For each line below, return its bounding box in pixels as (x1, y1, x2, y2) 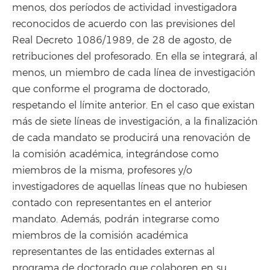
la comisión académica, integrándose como (12, 148, 219, 160)
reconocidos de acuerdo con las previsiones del (12, 18, 235, 30)
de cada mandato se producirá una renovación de (12, 132, 250, 144)
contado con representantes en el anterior (12, 197, 212, 209)
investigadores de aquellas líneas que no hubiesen (12, 181, 248, 193)
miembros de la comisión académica (12, 230, 188, 242)
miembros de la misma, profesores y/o (12, 165, 192, 177)
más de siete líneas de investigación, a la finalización (12, 116, 258, 128)
